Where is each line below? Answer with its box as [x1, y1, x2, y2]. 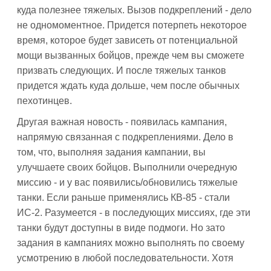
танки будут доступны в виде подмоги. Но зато [17, 223, 225, 233]
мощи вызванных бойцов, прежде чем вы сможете [17, 50, 244, 60]
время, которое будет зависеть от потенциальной [17, 35, 238, 45]
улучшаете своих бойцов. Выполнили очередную [17, 162, 237, 172]
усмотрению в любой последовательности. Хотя [17, 253, 233, 263]
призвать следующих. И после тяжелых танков [17, 65, 226, 76]
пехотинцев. [17, 96, 72, 106]
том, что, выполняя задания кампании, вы [17, 147, 206, 157]
